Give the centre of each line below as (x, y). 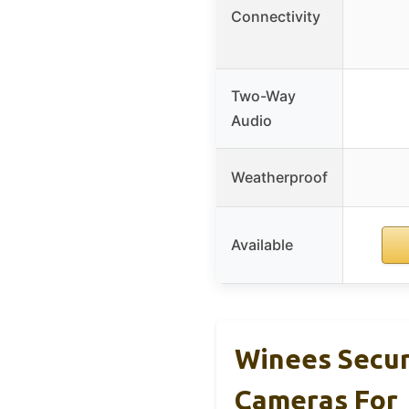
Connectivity (276, 17)
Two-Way (263, 96)
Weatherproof (279, 178)
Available (262, 245)
